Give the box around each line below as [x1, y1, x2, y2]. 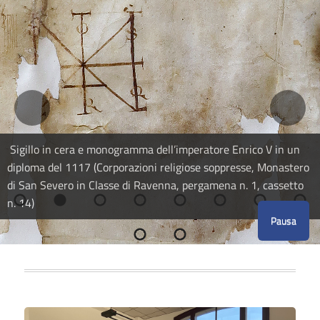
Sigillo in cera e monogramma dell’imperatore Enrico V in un [7, 140, 300, 158]
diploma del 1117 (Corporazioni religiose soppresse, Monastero [7, 158, 309, 176]
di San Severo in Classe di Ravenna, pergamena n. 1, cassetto [7, 176, 304, 194]
